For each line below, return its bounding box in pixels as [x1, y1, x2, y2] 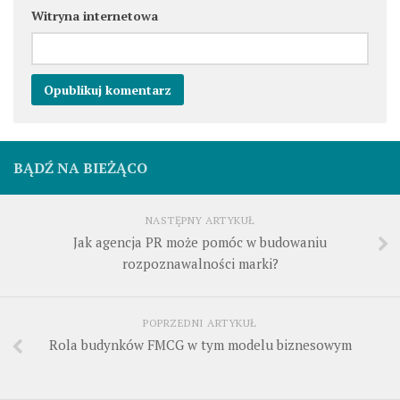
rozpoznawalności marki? [121, 254, 279, 272]
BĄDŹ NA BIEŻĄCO [13, 157, 147, 178]
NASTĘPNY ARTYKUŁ [145, 212, 255, 227]
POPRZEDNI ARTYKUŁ [143, 315, 257, 329]
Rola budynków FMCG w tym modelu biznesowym [48, 335, 352, 354]
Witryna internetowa [31, 6, 158, 24]
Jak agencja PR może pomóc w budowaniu [73, 232, 327, 251]
